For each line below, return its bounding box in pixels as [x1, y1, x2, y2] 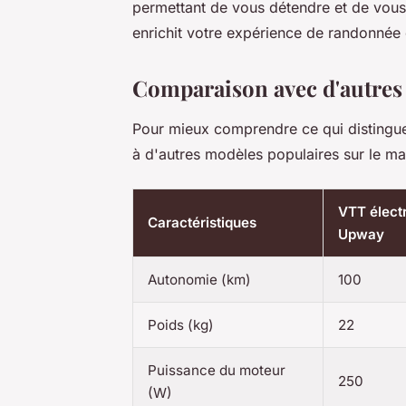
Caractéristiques [148, 214, 256, 232]
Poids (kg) [148, 316, 214, 334]
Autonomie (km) [148, 271, 251, 289]
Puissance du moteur [148, 362, 285, 380]
